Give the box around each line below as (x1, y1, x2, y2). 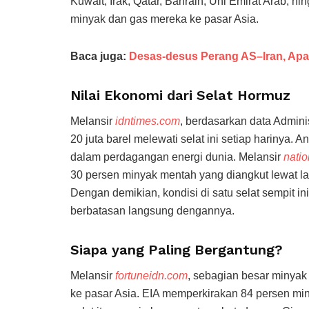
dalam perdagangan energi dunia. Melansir (70, 150, 283, 163)
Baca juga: (70, 50, 129, 62)
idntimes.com (115, 114, 180, 127)
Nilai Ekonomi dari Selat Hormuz (70, 86, 290, 103)
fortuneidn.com (115, 269, 188, 281)
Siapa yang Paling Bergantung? (70, 241, 283, 258)
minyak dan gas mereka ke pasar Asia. (70, 12, 259, 25)
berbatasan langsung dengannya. (70, 204, 235, 217)
